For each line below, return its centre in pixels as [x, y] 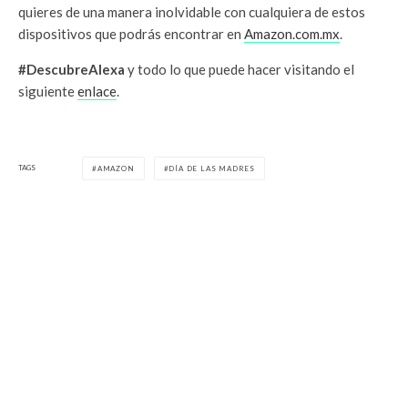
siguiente [48, 91]
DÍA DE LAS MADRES [212, 168]
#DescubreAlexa [71, 69]
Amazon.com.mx [292, 33]
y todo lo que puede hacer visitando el [240, 69]
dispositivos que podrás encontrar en [131, 33]
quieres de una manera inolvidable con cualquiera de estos [192, 11]
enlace [97, 91]
